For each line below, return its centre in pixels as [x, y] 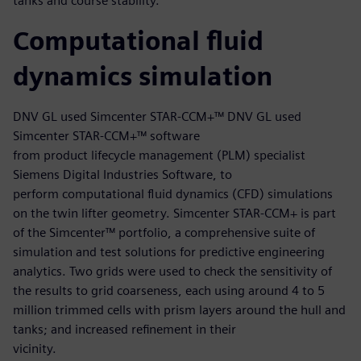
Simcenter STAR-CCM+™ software [106, 136]
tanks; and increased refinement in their [124, 330]
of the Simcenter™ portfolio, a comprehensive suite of [164, 233]
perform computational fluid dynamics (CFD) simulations [173, 194]
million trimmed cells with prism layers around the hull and [179, 310]
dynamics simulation [143, 77]
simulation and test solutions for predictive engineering [169, 252]
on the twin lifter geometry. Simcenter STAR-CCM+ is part [174, 214]
